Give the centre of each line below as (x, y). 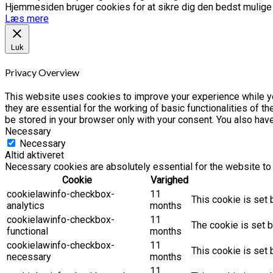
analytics (26, 206)
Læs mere (27, 18)
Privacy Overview (42, 72)
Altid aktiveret (34, 155)
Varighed (169, 180)
